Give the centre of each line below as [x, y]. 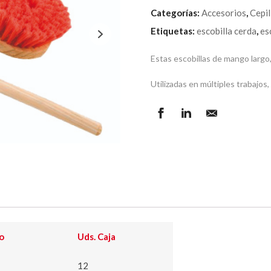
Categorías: [176, 13]
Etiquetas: [173, 31]
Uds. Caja [96, 237]
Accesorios [224, 13]
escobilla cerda [226, 31]
